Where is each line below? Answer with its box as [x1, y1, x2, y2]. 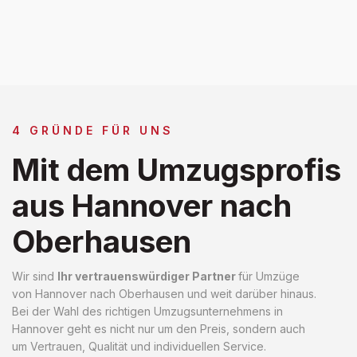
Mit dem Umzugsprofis [12, 151, 341, 188]
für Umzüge [238, 269, 300, 283]
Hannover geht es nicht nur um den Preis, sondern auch [12, 321, 305, 335]
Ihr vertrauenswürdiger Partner [57, 269, 238, 283]
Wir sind [12, 269, 57, 283]
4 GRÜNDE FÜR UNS [12, 123, 174, 137]
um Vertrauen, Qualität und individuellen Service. [12, 339, 266, 353]
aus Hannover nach [12, 186, 292, 224]
